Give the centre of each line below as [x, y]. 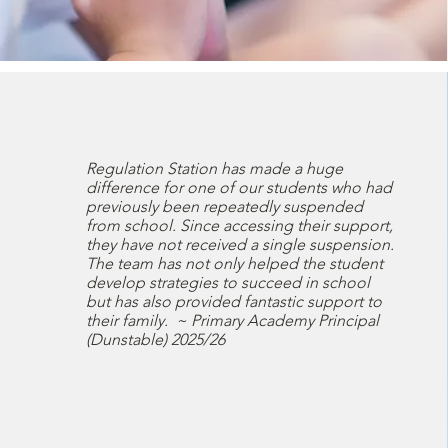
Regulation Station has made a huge [214, 168]
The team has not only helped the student [234, 263]
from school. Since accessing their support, [239, 225]
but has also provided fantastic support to [233, 301]
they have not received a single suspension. [239, 244]
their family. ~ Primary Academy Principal [232, 320]
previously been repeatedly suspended [224, 206]
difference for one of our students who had [238, 187]
